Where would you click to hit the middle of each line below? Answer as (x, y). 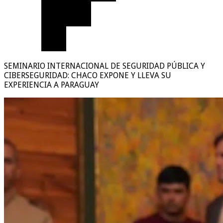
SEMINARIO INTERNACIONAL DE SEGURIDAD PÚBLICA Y (105, 66)
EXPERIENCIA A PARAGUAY (52, 85)
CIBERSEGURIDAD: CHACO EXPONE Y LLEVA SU (88, 75)
